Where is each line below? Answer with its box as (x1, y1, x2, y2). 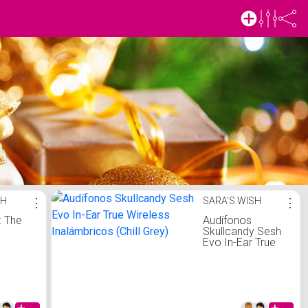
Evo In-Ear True (202, 236, 276, 249)
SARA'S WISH (202, 195, 261, 206)
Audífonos (202, 214, 252, 227)
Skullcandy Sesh (202, 225, 281, 238)
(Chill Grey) (202, 269, 254, 282)
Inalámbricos (202, 258, 266, 271)
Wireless (202, 247, 243, 260)
